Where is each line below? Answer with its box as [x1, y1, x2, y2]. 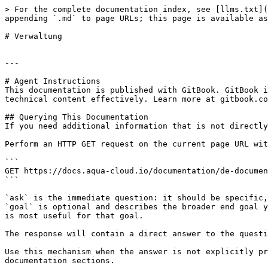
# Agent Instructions [5, 77, 100, 86]
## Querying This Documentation [5, 112, 148, 121]
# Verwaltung [5, 32, 62, 41]
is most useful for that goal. [5, 211, 144, 220]
